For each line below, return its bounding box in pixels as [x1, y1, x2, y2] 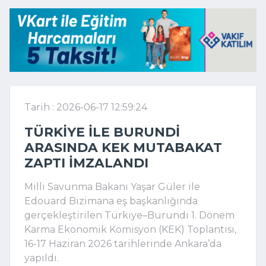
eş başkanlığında [114, 195, 198, 207]
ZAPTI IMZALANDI [24, 154, 148, 170]
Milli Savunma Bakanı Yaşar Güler [24, 180, 186, 192]
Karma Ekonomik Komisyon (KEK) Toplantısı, [24, 223, 236, 235]
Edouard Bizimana [24, 195, 114, 207]
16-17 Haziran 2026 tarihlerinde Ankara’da [24, 237, 221, 249]
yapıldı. [24, 252, 59, 264]
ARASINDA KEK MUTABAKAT [24, 139, 222, 155]
